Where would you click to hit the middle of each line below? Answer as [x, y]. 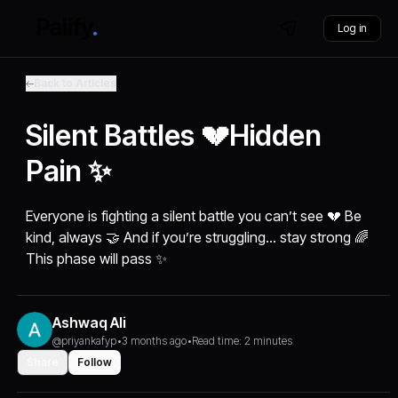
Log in [352, 28]
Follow [95, 362]
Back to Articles [76, 83]
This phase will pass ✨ [97, 259]
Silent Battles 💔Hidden [174, 135]
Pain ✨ [69, 171]
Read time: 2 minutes [243, 341]
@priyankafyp [85, 341]
